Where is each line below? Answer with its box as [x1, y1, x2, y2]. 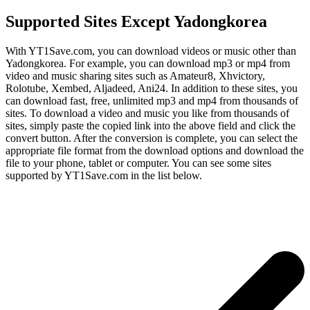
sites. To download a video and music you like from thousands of [6, 107, 289, 120]
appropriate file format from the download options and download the [6, 145, 304, 157]
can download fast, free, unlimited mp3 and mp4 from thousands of [6, 95, 298, 107]
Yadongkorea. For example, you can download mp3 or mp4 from [6, 57, 290, 70]
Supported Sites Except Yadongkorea [6, 12, 267, 31]
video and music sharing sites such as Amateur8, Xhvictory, [6, 70, 265, 82]
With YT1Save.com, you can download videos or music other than [6, 45, 296, 57]
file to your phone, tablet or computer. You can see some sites [6, 157, 271, 170]
